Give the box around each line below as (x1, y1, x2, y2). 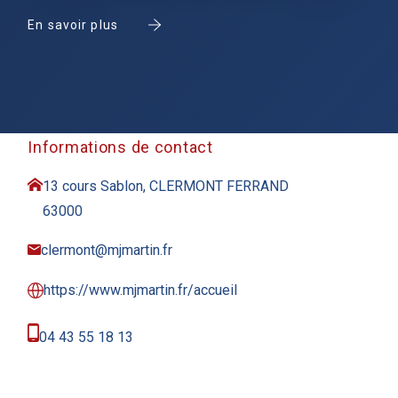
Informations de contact (28, 138, 213, 156)
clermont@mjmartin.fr (41, 242, 173, 259)
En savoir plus (28, 18, 118, 32)
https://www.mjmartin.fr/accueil (44, 282, 238, 298)
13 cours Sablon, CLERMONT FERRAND (43, 178, 290, 195)
